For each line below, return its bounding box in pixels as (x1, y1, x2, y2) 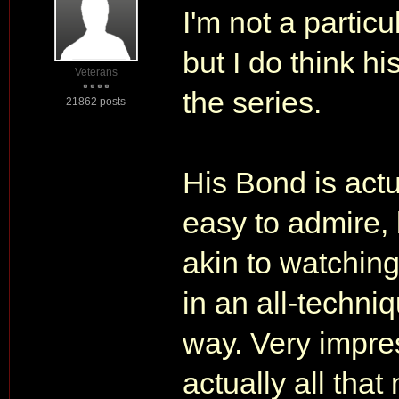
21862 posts (66, 95, 126, 108)
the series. (183, 85, 322, 119)
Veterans (74, 66, 118, 78)
